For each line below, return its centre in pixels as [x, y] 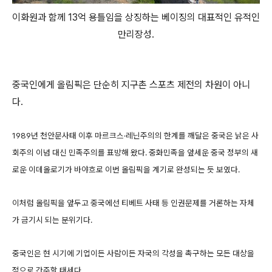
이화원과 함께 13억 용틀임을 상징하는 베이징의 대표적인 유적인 [136, 18]
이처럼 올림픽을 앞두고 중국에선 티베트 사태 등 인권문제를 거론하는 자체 [133, 203]
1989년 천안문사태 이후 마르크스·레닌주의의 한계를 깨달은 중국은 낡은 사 [135, 136]
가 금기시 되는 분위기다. [52, 220]
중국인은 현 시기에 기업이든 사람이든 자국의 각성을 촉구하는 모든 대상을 [133, 253]
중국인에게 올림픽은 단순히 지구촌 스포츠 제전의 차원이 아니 [131, 85]
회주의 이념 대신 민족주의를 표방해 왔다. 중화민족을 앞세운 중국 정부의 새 [135, 153]
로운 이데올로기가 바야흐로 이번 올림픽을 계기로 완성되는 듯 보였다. [126, 170]
